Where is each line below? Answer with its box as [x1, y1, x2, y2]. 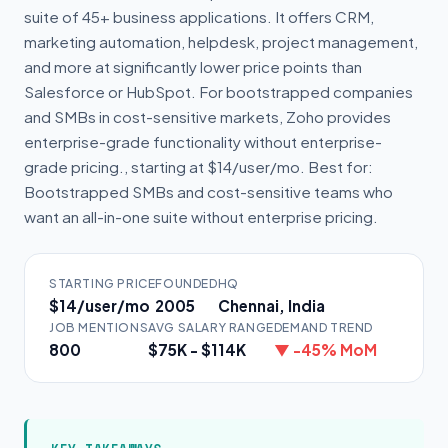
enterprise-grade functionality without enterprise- [24, 132, 382, 151]
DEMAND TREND [273, 320, 374, 335]
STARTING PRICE [49, 276, 156, 291]
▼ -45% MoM [273, 340, 377, 359]
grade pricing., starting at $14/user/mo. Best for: [24, 157, 373, 176]
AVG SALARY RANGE [148, 320, 274, 335]
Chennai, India [217, 296, 325, 315]
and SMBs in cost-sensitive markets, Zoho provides [24, 107, 391, 126]
